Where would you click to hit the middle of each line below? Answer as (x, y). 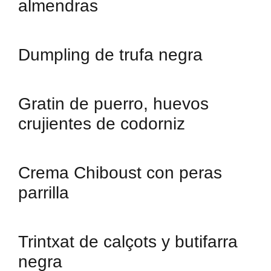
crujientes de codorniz (102, 123)
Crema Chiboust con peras (120, 172)
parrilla (44, 192)
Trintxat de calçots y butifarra (128, 241)
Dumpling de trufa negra (110, 54)
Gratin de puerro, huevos (113, 103)
